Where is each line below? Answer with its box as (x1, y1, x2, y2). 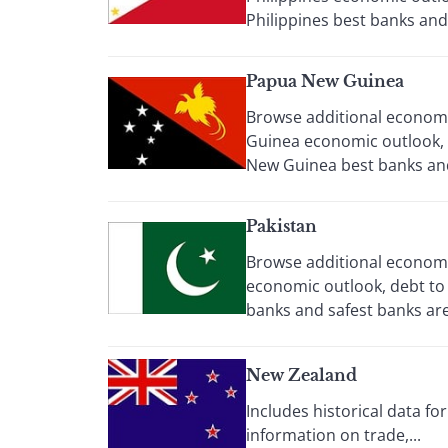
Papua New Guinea (246, 71, 404, 91)
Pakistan (246, 216, 317, 236)
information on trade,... (246, 424, 421, 446)
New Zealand (246, 365, 357, 385)
